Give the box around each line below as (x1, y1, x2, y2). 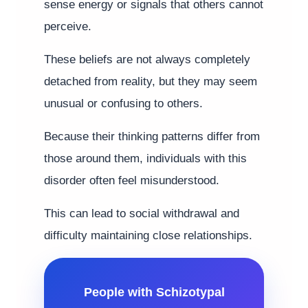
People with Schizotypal (83, 285, 225, 299)
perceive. (44, 20, 91, 33)
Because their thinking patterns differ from (44, 130, 260, 143)
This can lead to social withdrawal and (44, 207, 239, 220)
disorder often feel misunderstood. (44, 174, 219, 187)
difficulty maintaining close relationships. (44, 229, 252, 242)
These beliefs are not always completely (44, 53, 250, 66)
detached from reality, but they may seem (44, 75, 257, 88)
